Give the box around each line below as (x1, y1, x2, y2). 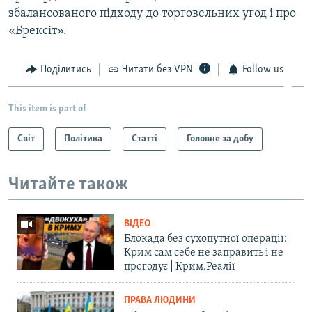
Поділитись (40, 64, 91, 76)
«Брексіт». (8, 24, 67, 38)
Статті (132, 133, 157, 144)
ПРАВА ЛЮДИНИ (124, 295, 196, 306)
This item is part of (8, 103, 86, 114)
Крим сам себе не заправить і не (124, 247, 283, 259)
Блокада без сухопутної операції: (124, 233, 287, 245)
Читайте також (8, 175, 128, 194)
